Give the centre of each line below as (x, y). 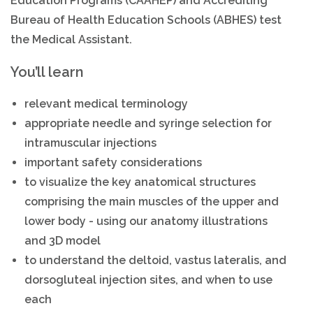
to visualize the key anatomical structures (140, 182)
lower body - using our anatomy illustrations (146, 221)
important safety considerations (114, 162)
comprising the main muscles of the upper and (152, 202)
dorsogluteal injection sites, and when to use (149, 280)
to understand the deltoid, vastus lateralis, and (156, 260)
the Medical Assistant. (72, 39)
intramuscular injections (91, 143)
